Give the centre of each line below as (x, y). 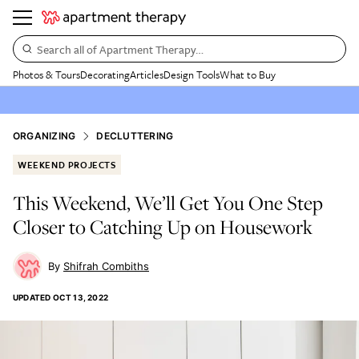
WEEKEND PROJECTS (67, 165)
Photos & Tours (46, 75)
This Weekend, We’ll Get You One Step (168, 203)
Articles (147, 75)
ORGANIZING (44, 136)
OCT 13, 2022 (81, 297)
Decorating (105, 75)
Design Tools (192, 75)
